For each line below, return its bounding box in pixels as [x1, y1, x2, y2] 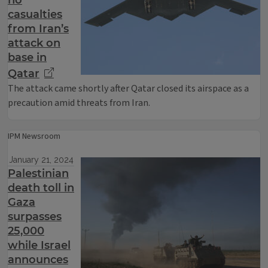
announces [8, 253, 68, 266]
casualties [8, 8, 62, 21]
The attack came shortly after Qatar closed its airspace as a [8, 82, 249, 95]
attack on [8, 36, 60, 50]
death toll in [8, 181, 74, 194]
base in [8, 51, 47, 64]
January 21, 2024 [8, 155, 74, 165]
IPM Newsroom [8, 130, 60, 142]
